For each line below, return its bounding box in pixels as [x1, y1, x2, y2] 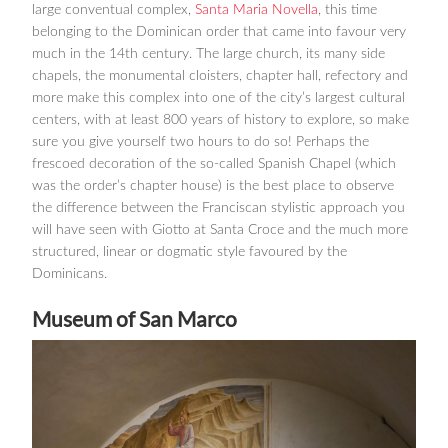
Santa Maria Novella [195, 3, 318, 18]
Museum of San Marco [32, 306, 237, 332]
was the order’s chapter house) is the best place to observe [32, 179, 394, 194]
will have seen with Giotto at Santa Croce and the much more [32, 223, 408, 238]
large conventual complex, [32, 3, 195, 18]
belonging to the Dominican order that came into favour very [32, 25, 406, 40]
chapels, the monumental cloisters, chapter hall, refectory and [32, 69, 408, 84]
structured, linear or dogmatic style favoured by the [32, 245, 347, 260]
